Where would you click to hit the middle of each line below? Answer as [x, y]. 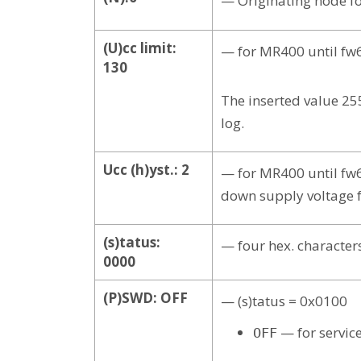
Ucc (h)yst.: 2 [146, 169]
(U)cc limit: [140, 48]
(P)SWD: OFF [145, 297]
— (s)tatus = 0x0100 [284, 301]
